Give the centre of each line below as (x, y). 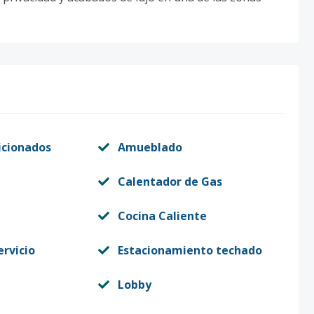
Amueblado (150, 147)
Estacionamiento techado (190, 250)
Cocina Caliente (162, 216)
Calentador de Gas (170, 182)
